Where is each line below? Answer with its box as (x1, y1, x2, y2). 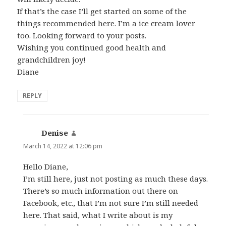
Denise (41, 127, 69, 138)
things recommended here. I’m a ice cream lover (17, 18, 196, 28)
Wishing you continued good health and (17, 42, 166, 52)
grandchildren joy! (17, 54, 86, 65)
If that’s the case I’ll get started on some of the (17, 6, 187, 16)
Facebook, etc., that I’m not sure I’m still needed (23, 197, 199, 208)
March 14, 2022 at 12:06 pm (23, 141, 103, 150)
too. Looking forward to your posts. (17, 30, 147, 40)
